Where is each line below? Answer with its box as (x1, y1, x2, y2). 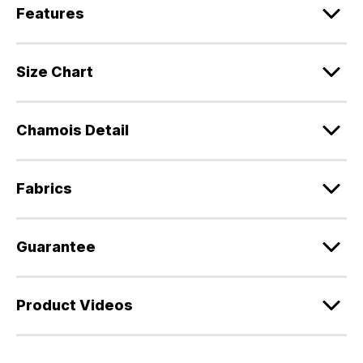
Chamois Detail (16, 121, 129, 139)
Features (16, 4, 84, 22)
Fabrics (16, 179, 72, 197)
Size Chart (16, 62, 93, 80)
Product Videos (16, 296, 133, 314)
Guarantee (16, 237, 96, 255)
